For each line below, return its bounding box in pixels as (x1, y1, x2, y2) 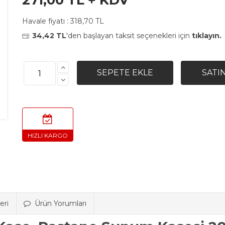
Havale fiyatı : (22, 17, 70, 26)
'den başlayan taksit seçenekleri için (66, 31, 192, 40)
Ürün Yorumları (35, 199, 86, 208)
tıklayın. (192, 31, 221, 40)
